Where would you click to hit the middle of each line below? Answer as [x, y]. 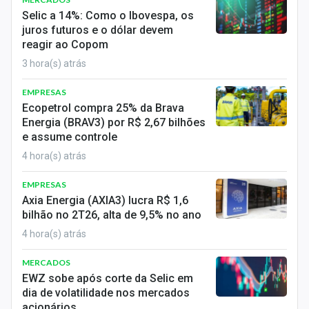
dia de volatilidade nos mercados [106, 293]
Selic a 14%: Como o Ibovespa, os [108, 16]
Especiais [33, 186]
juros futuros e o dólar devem [98, 30]
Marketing [33, 247]
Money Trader [42, 126]
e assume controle [70, 137]
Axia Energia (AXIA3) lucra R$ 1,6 [105, 200]
